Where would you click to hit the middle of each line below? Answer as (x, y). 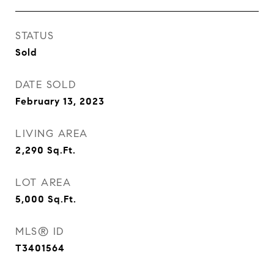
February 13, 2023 (60, 101)
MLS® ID (40, 231)
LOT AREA (43, 183)
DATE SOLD (46, 85)
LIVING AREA (52, 134)
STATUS (35, 36)
